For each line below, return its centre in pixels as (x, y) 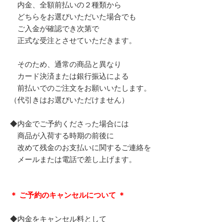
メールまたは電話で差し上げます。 (73, 159)
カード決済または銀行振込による (69, 76)
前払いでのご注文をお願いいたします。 (81, 88)
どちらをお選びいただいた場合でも (73, 16)
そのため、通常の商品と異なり (66, 64)
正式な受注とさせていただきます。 (73, 40)
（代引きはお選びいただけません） (69, 100)
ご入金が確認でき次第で (55, 28)
